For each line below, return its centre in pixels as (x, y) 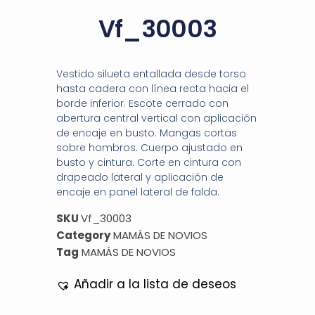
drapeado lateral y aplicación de (140, 178)
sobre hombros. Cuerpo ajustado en (149, 148)
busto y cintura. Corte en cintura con (149, 163)
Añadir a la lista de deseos (155, 284)
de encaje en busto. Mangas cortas (147, 133)
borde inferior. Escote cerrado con (142, 104)
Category (83, 236)
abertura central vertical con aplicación (156, 118)
